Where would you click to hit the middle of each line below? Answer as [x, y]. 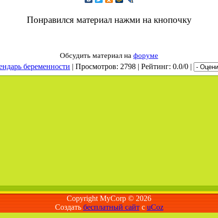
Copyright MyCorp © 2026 [109, 198]
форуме [146, 55]
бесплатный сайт [111, 207]
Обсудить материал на [97, 55]
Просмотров [96, 66]
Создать [69, 207]
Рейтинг [155, 66]
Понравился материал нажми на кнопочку [109, 20]
